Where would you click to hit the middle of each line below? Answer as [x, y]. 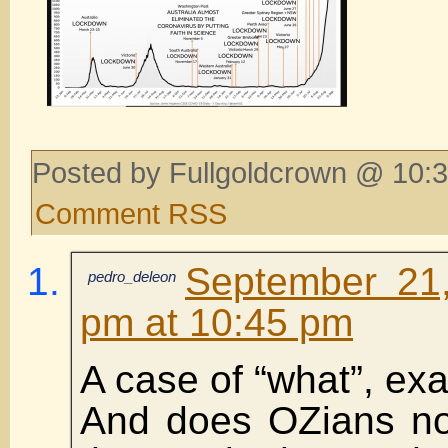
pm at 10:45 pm [216, 322]
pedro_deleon [132, 276]
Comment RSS [131, 213]
